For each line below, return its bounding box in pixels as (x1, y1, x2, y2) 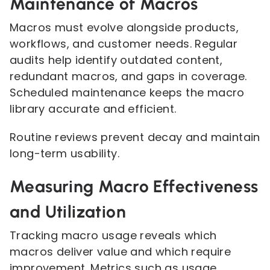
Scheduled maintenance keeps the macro (10, 85, 245, 100)
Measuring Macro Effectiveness (10, 176, 259, 196)
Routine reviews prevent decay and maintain (10, 130, 260, 145)
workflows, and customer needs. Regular (10, 36, 238, 51)
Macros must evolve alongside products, (10, 20, 239, 35)
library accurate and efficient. (10, 101, 177, 116)
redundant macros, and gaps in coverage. (10, 69, 247, 84)
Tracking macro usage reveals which (10, 228, 217, 243)
